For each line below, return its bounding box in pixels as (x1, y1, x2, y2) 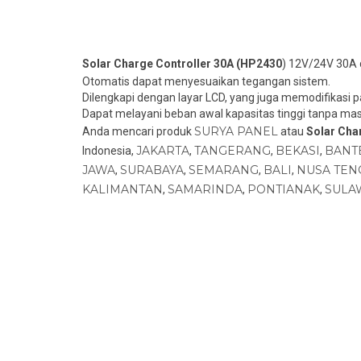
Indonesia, (82, 143, 136, 157)
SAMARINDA (168, 181, 243, 197)
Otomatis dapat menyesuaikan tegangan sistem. (82, 74, 330, 88)
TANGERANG (194, 143, 271, 158)
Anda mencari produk (82, 124, 194, 138)
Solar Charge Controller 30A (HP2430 (82, 56, 282, 70)
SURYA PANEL (194, 123, 278, 139)
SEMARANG (189, 162, 259, 177)
